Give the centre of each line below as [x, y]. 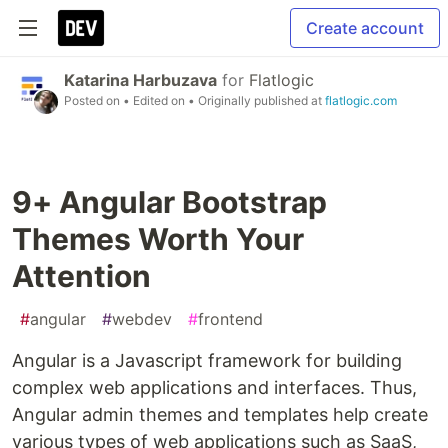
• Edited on [155, 100]
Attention [81, 276]
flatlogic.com [361, 100]
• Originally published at [256, 100]
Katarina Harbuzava [140, 80]
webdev [142, 319]
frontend [230, 319]
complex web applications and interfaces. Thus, [214, 387]
